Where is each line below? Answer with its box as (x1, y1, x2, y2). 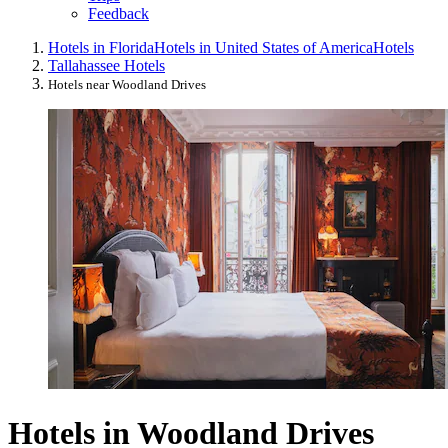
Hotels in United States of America (154, 39, 373, 57)
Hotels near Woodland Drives (48, 77, 206, 93)
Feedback (88, 5, 149, 23)
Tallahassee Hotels (48, 57, 165, 75)
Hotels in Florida (48, 39, 154, 57)
